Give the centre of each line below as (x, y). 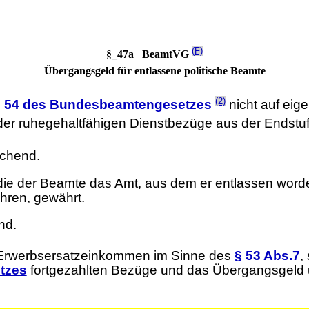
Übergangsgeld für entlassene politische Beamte (154, 71)
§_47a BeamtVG (149, 54)
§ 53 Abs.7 (267, 256)
